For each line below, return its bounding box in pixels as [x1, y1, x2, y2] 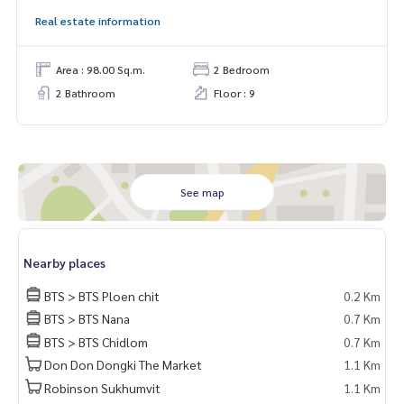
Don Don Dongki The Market [44, 356, 202, 373]
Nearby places [23, 253, 106, 271]
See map [179, 184, 225, 199]
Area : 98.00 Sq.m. [56, 61, 145, 77]
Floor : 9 [214, 85, 255, 100]
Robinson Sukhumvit [44, 379, 161, 396]
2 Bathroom [56, 85, 115, 100]
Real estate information [35, 13, 161, 28]
